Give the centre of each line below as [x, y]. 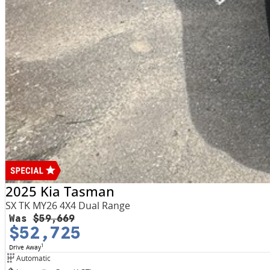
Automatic [33, 258]
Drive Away [25, 247]
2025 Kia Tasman [60, 191]
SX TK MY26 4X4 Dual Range [67, 206]
